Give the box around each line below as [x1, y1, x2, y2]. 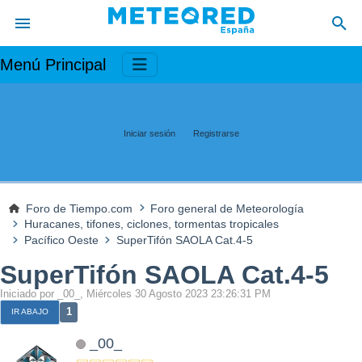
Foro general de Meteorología [150, 201, 305, 215]
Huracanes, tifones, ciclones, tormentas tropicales [23, 217, 279, 231]
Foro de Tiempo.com [26, 201, 133, 215]
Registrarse [192, 128, 239, 138]
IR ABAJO [11, 307, 48, 317]
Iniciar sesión [123, 128, 175, 138]
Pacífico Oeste [23, 234, 99, 247]
